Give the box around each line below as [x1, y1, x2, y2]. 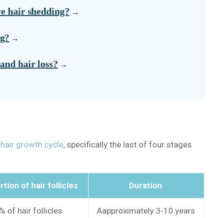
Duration [128, 181, 164, 191]
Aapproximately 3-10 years [97, 206, 196, 216]
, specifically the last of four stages [63, 140, 192, 150]
